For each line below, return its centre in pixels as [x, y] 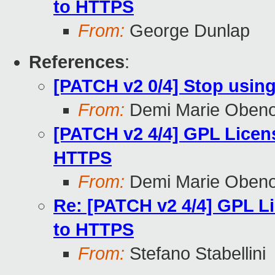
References [77, 62]
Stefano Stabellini [195, 254]
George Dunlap [187, 31]
